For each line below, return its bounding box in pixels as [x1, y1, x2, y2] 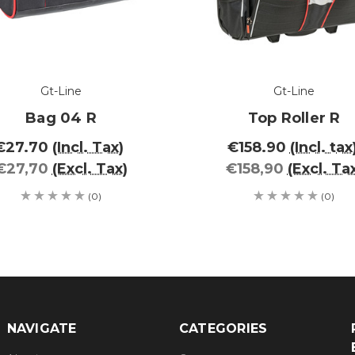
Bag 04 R [25, 109, 97, 127]
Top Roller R [247, 109, 341, 127]
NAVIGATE [6, 320, 77, 336]
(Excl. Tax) [52, 159, 128, 177]
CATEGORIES [178, 320, 268, 336]
